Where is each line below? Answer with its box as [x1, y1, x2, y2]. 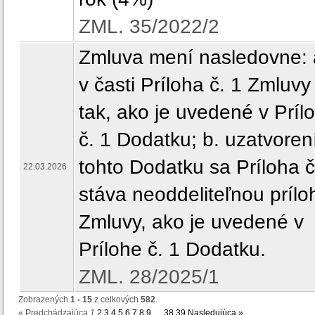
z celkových [92, 295, 141, 304]
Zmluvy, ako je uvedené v [79, 210, 304, 233]
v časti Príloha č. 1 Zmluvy [79, 73, 311, 96]
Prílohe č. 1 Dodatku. [79, 238, 266, 260]
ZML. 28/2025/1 [79, 265, 219, 288]
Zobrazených [18, 295, 70, 304]
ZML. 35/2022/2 [79, 15, 219, 37]
